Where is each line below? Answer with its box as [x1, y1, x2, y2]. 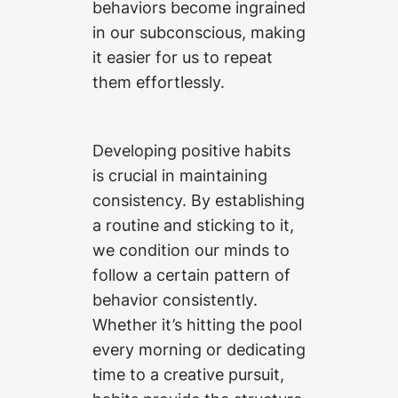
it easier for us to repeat [92, 47, 273, 68]
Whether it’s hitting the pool [92, 314, 302, 334]
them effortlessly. [92, 72, 225, 92]
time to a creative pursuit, [92, 363, 284, 384]
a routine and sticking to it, [92, 214, 294, 235]
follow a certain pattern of [92, 264, 291, 284]
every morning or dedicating [92, 338, 306, 359]
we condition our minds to [92, 239, 290, 259]
